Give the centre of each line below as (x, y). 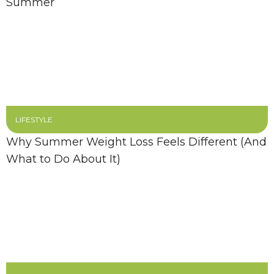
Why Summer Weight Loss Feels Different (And (136, 142)
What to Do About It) (63, 159)
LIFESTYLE (34, 120)
